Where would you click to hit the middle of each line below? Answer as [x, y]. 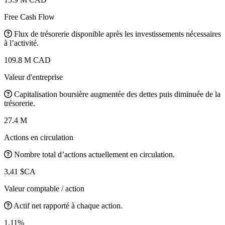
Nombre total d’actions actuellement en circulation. [94, 154]
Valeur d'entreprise [33, 77]
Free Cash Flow [29, 17]
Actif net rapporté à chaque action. [68, 205]
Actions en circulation [39, 137]
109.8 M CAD [27, 60]
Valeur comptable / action [44, 188]
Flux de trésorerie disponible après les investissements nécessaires [118, 34]
